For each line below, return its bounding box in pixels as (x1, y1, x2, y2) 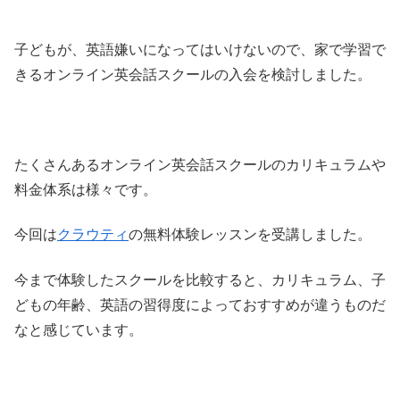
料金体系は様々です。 (14, 181, 157, 197)
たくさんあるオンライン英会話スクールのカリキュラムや (14, 156, 386, 172)
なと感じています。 (14, 321, 143, 337)
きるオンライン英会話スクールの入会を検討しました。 (14, 67, 371, 83)
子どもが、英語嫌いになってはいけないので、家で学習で (14, 42, 386, 58)
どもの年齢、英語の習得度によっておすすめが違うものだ (14, 296, 386, 312)
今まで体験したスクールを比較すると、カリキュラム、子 (14, 271, 386, 287)
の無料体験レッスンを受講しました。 (129, 227, 371, 243)
